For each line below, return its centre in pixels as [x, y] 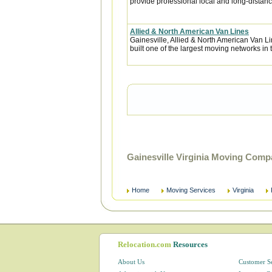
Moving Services [191, 190]
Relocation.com [145, 244]
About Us [131, 262]
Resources [190, 244]
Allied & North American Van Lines [189, 32]
